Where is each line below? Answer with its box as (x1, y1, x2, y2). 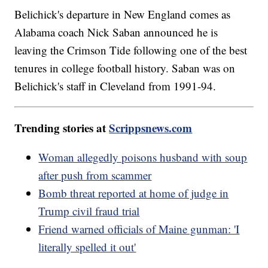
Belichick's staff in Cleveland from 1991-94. (14, 78, 220, 93)
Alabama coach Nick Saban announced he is (14, 24, 218, 39)
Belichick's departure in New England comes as (14, 6, 231, 22)
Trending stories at (14, 119, 109, 136)
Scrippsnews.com (109, 119, 193, 136)
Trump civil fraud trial (38, 203, 140, 218)
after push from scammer (38, 167, 152, 182)
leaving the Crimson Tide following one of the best (14, 42, 248, 57)
